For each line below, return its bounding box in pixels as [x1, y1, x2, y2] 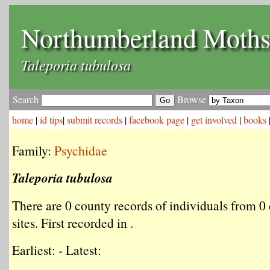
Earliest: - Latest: [12, 241, 101, 259]
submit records [67, 113, 122, 126]
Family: [12, 142, 54, 159]
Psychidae [54, 142, 107, 159]
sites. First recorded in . [12, 214, 133, 231]
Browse [175, 93, 209, 105]
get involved [191, 113, 237, 126]
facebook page [129, 113, 184, 126]
